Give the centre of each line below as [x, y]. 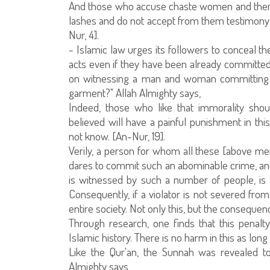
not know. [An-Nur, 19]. [117, 136]
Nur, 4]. [84, 35]
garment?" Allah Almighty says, [135, 93]
